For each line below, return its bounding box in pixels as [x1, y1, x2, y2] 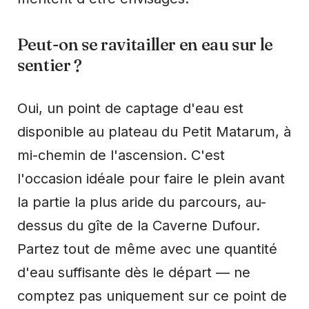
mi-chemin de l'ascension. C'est [17, 146, 225, 163]
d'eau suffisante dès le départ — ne [17, 263, 250, 281]
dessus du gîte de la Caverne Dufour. [17, 217, 260, 234]
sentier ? [17, 54, 82, 75]
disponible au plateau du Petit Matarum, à [17, 123, 291, 140]
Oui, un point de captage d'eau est [17, 99, 243, 117]
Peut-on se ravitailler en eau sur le [17, 34, 274, 54]
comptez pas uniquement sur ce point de [17, 287, 287, 304]
